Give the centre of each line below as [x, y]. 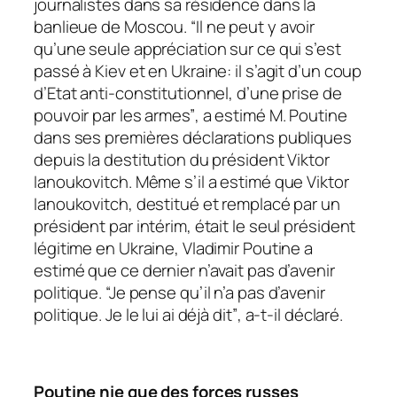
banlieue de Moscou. [112, 27]
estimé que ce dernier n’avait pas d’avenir [184, 271]
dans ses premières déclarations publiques [193, 138]
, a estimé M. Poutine [271, 116]
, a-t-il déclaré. [290, 315]
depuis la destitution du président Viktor [182, 160]
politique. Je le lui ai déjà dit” [136, 315]
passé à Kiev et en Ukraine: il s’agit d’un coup [198, 71]
